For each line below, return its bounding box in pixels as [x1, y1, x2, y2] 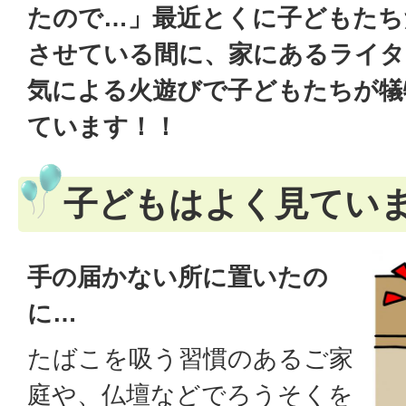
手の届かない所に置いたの [27, 263, 328, 291]
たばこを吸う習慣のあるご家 [27, 344, 353, 372]
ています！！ [27, 112, 178, 140]
